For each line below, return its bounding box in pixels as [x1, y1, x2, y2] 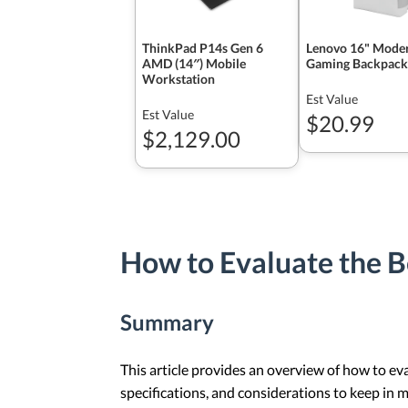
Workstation [142, 71, 215, 87]
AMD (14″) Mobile [142, 56, 246, 71]
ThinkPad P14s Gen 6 [142, 40, 263, 56]
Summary [120, 308, 214, 335]
